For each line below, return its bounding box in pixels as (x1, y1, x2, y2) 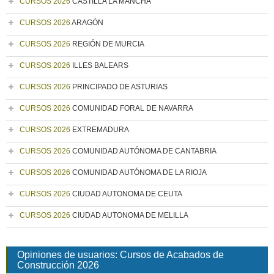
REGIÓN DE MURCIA (70, 40, 144, 48)
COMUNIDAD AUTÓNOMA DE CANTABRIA (70, 147, 217, 155)
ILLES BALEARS (70, 61, 128, 70)
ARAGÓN (70, 18, 103, 27)
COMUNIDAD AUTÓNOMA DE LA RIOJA (70, 168, 207, 177)
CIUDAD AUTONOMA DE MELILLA (70, 211, 188, 220)
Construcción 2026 (17, 260, 99, 270)
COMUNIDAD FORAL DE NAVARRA (70, 104, 193, 113)
